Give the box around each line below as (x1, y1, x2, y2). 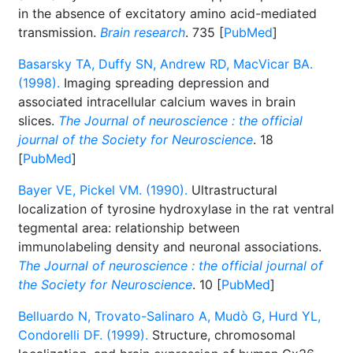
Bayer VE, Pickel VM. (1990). (18, 182, 188, 198)
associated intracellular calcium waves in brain (18, 94, 295, 110)
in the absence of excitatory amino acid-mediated (18, 6, 317, 21)
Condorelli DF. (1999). (18, 327, 148, 343)
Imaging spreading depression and (60, 75, 269, 91)
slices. (18, 113, 58, 128)
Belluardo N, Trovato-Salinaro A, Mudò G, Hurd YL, (18, 308, 321, 324)
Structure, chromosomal (148, 327, 295, 343)
